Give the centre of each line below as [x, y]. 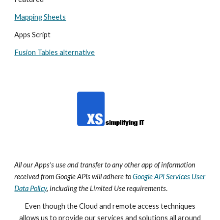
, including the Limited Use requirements [107, 188]
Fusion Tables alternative [55, 52]
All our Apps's [34, 165]
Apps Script [33, 35]
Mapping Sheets [40, 17]
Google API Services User [169, 177]
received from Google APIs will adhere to [74, 177]
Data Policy [31, 188]
